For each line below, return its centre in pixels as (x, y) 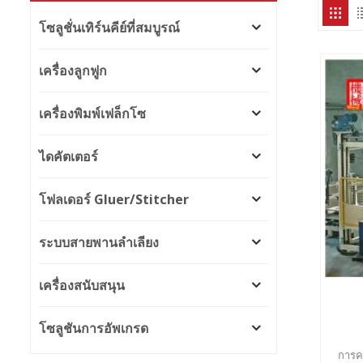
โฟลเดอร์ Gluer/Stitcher (114, 200)
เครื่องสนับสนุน (82, 286)
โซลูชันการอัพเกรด (94, 329)
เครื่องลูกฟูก (73, 71)
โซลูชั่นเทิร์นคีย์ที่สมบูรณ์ (109, 28)
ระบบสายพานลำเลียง (99, 243)
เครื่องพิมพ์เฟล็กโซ (92, 114)
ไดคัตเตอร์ (68, 157)
